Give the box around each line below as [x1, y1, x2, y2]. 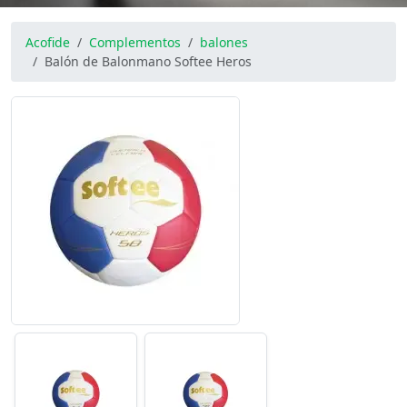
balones [200, 34, 248, 51]
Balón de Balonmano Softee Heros [45, 53, 252, 70]
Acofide [25, 34, 70, 51]
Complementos [89, 34, 181, 51]
